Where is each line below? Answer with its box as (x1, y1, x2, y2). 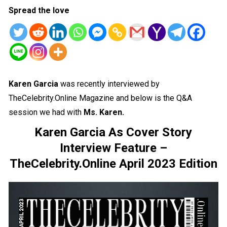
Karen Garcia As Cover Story (34, 125, 193, 139)
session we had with (9, 107, 84, 117)
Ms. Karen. (84, 107, 125, 117)
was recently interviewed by (60, 79, 160, 89)
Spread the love (9, 5, 70, 15)
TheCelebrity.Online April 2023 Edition (9, 156, 217, 171)
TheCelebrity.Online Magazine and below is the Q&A (9, 93, 193, 103)
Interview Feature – (59, 140, 167, 155)
